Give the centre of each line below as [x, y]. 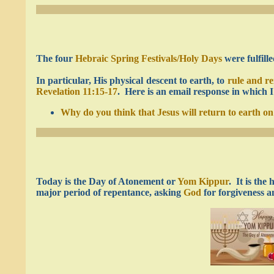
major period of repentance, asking [109, 192]
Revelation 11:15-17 [76, 91]
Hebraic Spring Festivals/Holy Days [148, 58]
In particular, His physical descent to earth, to [131, 80]
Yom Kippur [203, 181]
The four [55, 58]
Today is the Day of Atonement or [106, 181]
